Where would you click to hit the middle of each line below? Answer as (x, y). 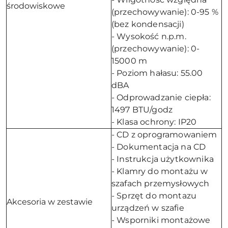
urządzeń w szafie (148, 208)
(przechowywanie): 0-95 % (165, 12)
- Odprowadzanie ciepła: (161, 97)
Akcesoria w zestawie (50, 202)
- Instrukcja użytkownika (163, 159)
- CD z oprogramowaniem (164, 135)
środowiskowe (36, 6)
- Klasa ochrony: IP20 (154, 122)
